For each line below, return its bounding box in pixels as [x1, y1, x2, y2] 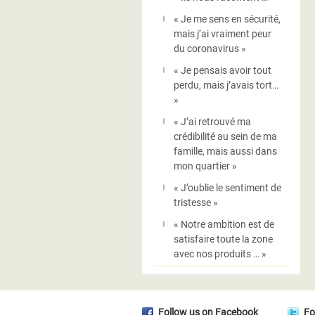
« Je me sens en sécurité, [174, 13, 281, 25]
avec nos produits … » [174, 248, 266, 259]
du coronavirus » [174, 43, 246, 54]
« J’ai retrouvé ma [174, 116, 251, 127]
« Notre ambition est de [174, 219, 274, 230]
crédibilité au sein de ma [174, 131, 277, 142]
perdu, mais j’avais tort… [174, 79, 278, 91]
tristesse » [174, 197, 218, 208]
